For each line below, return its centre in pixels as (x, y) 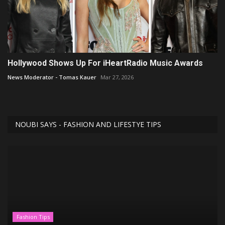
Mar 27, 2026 (117, 77)
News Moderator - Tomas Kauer (52, 77)
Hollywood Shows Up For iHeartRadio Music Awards (105, 63)
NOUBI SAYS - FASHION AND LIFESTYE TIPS (88, 125)
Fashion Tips (33, 217)
